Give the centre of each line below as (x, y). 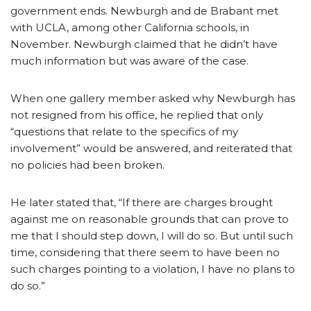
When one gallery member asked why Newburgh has (153, 98)
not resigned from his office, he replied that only (137, 115)
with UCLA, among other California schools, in (130, 27)
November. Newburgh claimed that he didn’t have (144, 44)
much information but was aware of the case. (129, 60)
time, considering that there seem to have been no (145, 252)
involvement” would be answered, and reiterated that (151, 148)
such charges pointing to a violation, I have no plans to (153, 269)
